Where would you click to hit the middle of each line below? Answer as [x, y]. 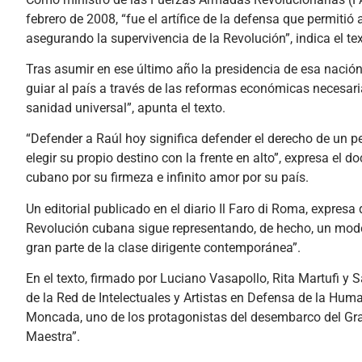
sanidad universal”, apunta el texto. [126, 107]
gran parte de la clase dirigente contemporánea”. [163, 247]
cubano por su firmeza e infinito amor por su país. [167, 178]
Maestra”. [53, 337]
